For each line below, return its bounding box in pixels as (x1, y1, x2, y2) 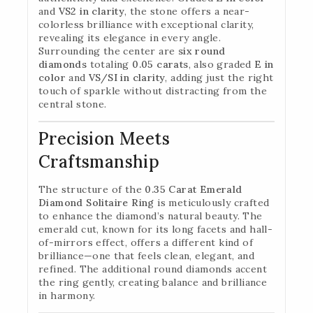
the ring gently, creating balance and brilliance (38, 275, 268, 289)
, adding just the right (165, 71, 274, 84)
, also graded (188, 57, 255, 71)
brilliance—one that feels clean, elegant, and (38, 249, 254, 262)
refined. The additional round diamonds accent (38, 262, 267, 275)
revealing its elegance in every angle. (38, 31, 221, 44)
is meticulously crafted (154, 196, 270, 209)
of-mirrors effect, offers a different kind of (38, 235, 253, 249)
